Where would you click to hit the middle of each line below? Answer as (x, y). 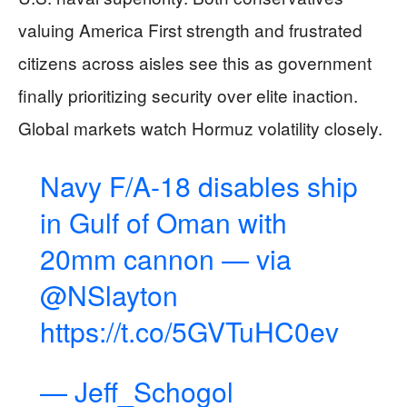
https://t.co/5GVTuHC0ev (189, 332)
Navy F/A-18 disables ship (199, 186)
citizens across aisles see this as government (195, 63)
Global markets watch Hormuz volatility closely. (200, 128)
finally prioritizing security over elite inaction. (188, 95)
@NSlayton (109, 295)
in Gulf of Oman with (163, 223)
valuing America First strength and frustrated (190, 30)
